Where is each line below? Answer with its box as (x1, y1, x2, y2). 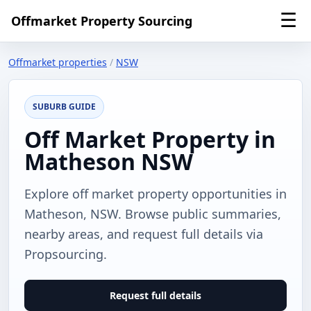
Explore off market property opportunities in (24, 185, 287, 202)
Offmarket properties (8, 56, 107, 69)
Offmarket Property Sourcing (11, 12, 192, 29)
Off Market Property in (24, 124, 276, 154)
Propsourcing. (24, 246, 107, 262)
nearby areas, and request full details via (24, 226, 263, 242)
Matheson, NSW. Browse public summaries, (24, 205, 281, 222)
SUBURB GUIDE (33, 101, 96, 112)
